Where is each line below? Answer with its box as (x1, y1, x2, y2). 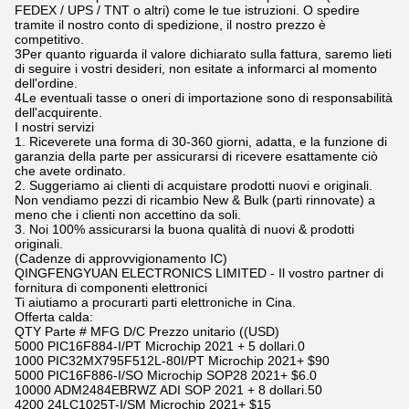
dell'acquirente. (15, 105, 102, 120)
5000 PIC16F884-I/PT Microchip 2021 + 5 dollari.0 (15, 339, 305, 353)
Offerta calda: (15, 309, 93, 324)
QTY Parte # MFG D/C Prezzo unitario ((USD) (15, 324, 279, 339)
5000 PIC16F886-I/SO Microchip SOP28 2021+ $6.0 (15, 368, 317, 383)
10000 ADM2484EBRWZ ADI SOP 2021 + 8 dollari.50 (15, 383, 322, 397)
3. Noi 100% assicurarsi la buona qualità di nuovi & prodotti (15, 222, 354, 236)
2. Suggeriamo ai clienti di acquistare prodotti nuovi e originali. (15, 178, 372, 193)
